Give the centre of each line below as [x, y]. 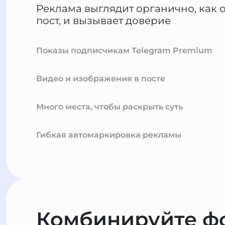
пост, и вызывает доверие [103, 21]
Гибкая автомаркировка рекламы [109, 135]
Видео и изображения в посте [101, 79]
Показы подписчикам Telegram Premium [124, 50]
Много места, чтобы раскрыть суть [109, 107]
